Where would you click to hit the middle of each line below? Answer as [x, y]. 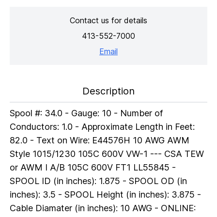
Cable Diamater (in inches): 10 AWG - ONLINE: [103, 208]
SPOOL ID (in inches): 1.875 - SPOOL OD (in [98, 181]
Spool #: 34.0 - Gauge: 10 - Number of [86, 113]
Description [108, 91]
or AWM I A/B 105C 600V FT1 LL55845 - [93, 167]
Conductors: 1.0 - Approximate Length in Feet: [102, 126]
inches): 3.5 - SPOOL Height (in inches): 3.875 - [105, 194]
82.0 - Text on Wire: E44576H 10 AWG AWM [100, 140]
